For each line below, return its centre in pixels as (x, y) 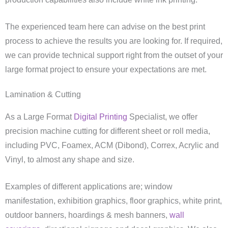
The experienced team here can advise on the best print (105, 27)
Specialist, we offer (162, 117)
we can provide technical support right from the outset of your (114, 55)
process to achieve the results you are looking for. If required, (114, 41)
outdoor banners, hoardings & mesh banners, (87, 215)
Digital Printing (101, 117)
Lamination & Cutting (43, 94)
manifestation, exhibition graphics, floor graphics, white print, (113, 201)
